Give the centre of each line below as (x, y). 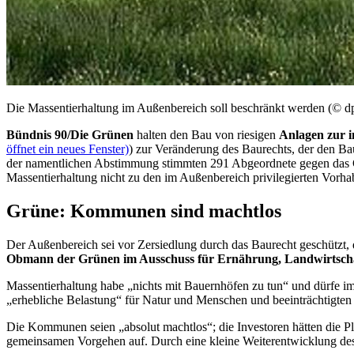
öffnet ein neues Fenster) (68, 149)
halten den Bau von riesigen (206, 134)
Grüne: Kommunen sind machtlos (144, 211)
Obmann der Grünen (63, 258)
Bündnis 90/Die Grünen (70, 134)
